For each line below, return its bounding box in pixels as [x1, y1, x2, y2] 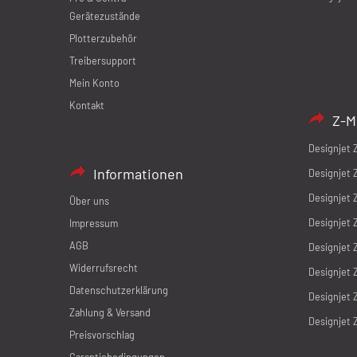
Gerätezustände [69, 10, 140, 23]
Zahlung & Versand [69, 306, 151, 320]
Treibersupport [69, 54, 136, 68]
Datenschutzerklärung [69, 284, 168, 297]
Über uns [69, 194, 109, 208]
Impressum [69, 217, 118, 230]
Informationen [93, 165, 183, 183]
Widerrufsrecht [69, 261, 138, 275]
